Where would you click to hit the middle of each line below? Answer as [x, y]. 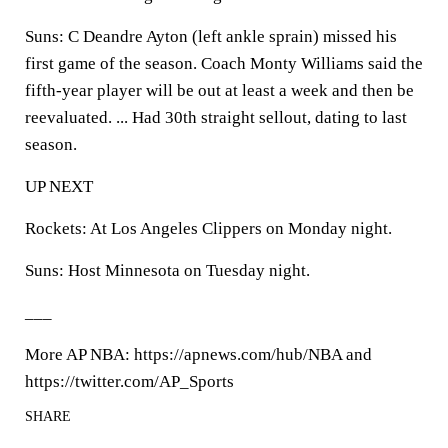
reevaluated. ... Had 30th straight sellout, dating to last [216, 117]
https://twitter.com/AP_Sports [129, 381]
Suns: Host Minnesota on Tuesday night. [167, 270]
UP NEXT [59, 186]
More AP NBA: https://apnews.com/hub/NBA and [198, 354]
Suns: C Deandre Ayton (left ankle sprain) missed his [211, 36]
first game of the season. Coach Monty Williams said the [224, 63]
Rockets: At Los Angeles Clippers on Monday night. [208, 228]
